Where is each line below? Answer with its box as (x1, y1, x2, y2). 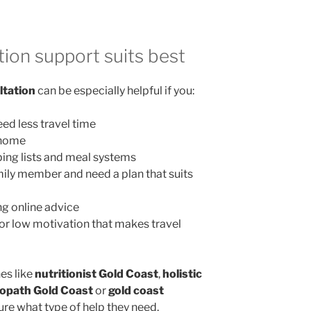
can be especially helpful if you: (35, 83, 194, 97)
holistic (162, 267, 202, 280)
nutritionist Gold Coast (35, 267, 158, 280)
